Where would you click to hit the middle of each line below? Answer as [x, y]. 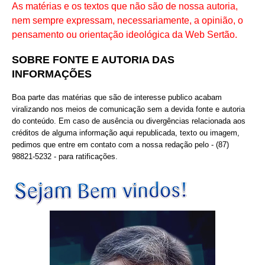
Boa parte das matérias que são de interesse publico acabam [117, 97]
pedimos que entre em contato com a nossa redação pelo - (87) [120, 144]
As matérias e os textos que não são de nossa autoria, [125, 7]
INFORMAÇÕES [52, 74]
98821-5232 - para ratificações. [65, 156]
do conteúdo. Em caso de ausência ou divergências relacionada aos [129, 121]
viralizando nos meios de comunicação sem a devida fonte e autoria [128, 109]
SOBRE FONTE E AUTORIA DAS [93, 60]
